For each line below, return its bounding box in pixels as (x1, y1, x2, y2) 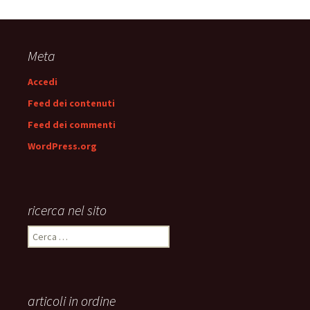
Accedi (28, 75, 57, 88)
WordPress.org (28, 140, 97, 152)
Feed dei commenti (28, 118, 116, 131)
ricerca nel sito (28, 201, 107, 219)
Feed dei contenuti (28, 97, 115, 109)
